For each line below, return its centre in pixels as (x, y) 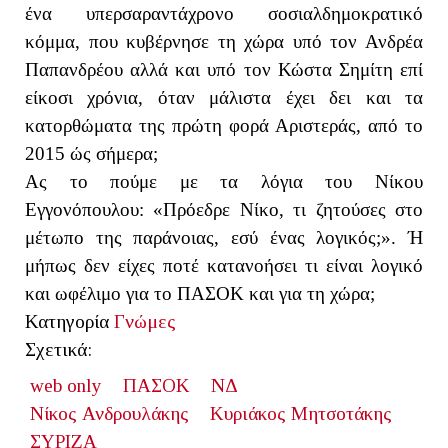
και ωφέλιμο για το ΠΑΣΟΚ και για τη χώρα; (200, 293)
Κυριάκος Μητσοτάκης (300, 413)
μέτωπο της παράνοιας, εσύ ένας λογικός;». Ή (224, 237)
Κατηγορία (67, 321)
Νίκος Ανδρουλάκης (109, 413)
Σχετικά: (58, 349)
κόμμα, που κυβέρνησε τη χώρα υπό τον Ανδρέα (224, 41)
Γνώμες (145, 321)
